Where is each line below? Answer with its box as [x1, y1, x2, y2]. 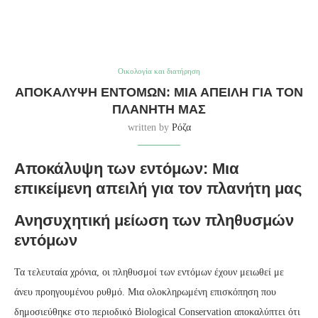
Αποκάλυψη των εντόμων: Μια [14, 160, 239, 178]
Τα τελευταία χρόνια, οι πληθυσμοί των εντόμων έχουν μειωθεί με [14, 267, 284, 278]
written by [127, 122, 172, 133]
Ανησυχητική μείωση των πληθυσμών [14, 212, 294, 230]
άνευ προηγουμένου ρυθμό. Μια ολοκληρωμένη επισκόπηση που [14, 287, 276, 298]
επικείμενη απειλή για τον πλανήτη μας [14, 180, 302, 198]
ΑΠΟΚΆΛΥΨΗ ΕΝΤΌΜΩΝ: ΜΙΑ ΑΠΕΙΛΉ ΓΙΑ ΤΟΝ [15, 85, 303, 100]
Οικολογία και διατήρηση [118, 67, 200, 76]
